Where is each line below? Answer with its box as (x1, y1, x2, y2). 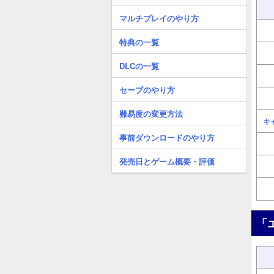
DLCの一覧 (119, 60, 159, 72)
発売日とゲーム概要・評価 (119, 155, 215, 167)
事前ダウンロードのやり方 (119, 131, 215, 143)
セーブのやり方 (119, 84, 175, 95)
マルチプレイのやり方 (119, 12, 199, 24)
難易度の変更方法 (119, 108, 183, 119)
